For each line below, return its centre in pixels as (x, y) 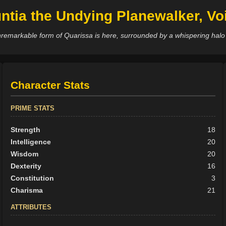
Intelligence (31, 142)
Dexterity (26, 166)
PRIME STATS (33, 108)
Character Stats (50, 85)
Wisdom (25, 154)
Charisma (27, 190)
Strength (26, 130)
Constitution (33, 178)
